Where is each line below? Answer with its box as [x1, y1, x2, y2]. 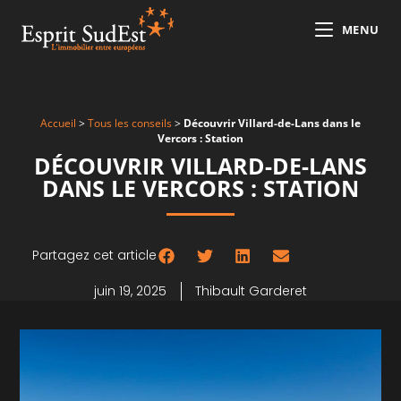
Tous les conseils [88, 115, 172, 130]
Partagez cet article [31, 246, 157, 265]
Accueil [40, 115, 76, 130]
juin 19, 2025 [94, 281, 166, 300]
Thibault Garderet [195, 281, 307, 300]
